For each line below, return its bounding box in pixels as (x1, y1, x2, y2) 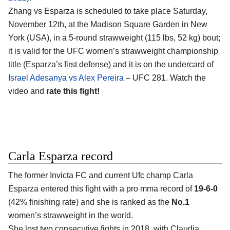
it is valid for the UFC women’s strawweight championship (8, 46, 218, 55)
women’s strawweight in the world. (8, 211, 133, 220)
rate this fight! (46, 86, 100, 95)
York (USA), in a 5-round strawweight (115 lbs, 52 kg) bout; (8, 33, 220, 42)
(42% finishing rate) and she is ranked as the (8, 198, 171, 207)
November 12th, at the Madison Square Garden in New (8, 20, 207, 29)
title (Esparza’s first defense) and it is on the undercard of (8, 60, 214, 69)
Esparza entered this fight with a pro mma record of (8, 184, 194, 194)
